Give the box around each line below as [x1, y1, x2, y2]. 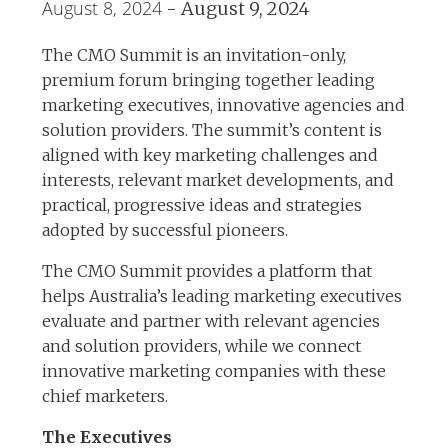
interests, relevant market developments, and [42, 170, 395, 190]
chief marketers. [42, 386, 169, 406]
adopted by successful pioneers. [42, 220, 289, 240]
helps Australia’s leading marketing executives [42, 286, 403, 306]
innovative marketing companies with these [42, 361, 387, 381]
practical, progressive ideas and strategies [42, 195, 363, 215]
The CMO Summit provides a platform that [42, 261, 373, 281]
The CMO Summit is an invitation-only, [42, 45, 347, 65]
